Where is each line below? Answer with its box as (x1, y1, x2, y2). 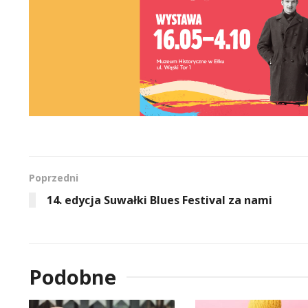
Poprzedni (29, 170, 78, 184)
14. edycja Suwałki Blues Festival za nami (47, 192, 272, 208)
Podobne (29, 263, 116, 290)
